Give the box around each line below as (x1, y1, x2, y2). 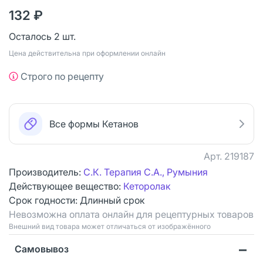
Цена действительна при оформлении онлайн (9, 48, 166, 58)
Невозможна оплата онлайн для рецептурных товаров (9, 208, 254, 220)
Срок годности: (9, 194, 80, 206)
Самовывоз (15, 242, 69, 255)
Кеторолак (123, 180, 171, 192)
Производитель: (9, 166, 83, 178)
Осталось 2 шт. (9, 30, 76, 42)
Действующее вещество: (9, 180, 123, 192)
